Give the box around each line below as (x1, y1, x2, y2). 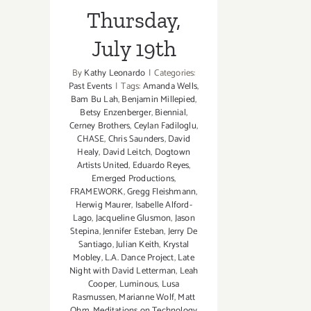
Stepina (70, 224, 99, 239)
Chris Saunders (108, 131, 165, 146)
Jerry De (167, 224, 198, 239)
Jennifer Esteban (102, 224, 165, 239)
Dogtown (154, 144, 190, 160)
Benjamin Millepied (121, 92, 196, 107)
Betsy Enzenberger (80, 105, 151, 120)
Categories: (154, 65, 196, 81)
